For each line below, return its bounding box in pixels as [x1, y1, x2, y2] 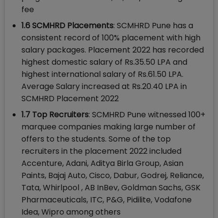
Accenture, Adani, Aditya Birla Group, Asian [21, 158, 183, 169]
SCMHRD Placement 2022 [21, 93, 119, 105]
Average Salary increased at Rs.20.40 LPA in [21, 81, 187, 92]
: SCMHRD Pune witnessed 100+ [89, 109, 205, 121]
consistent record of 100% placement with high [21, 32, 200, 44]
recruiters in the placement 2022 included [21, 145, 182, 157]
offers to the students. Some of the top [21, 133, 171, 145]
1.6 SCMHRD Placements [21, 20, 113, 32]
